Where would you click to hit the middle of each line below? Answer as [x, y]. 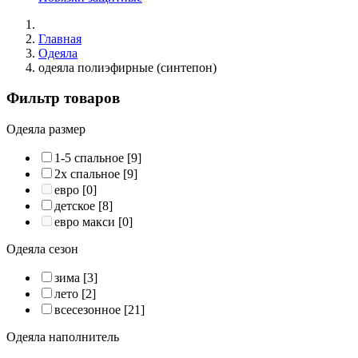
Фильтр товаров [63, 98]
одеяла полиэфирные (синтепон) [127, 67]
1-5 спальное [89, 158]
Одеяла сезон [42, 249]
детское [75, 206]
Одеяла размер [46, 129]
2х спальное [87, 174]
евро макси [85, 222]
